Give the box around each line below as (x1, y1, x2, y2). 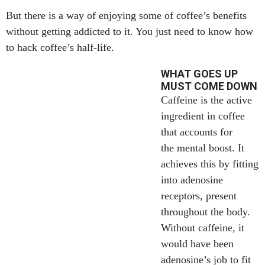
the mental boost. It (161, 142, 244, 154)
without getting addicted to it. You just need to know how (6, 25, 253, 37)
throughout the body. (161, 206, 250, 218)
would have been (161, 238, 234, 250)
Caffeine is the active (161, 94, 252, 106)
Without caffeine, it (161, 222, 244, 234)
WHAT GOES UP (161, 67, 238, 80)
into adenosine (161, 174, 223, 186)
